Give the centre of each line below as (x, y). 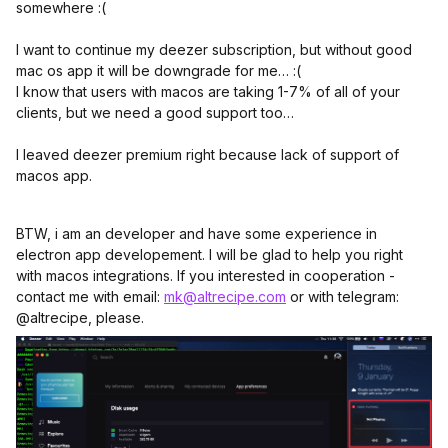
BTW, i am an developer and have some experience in (196, 233)
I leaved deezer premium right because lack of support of (207, 154)
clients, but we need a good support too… (157, 112)
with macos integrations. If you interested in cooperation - (205, 275)
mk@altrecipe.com (225, 296)
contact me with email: (90, 296)
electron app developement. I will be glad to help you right (209, 254)
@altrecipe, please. (82, 317)
